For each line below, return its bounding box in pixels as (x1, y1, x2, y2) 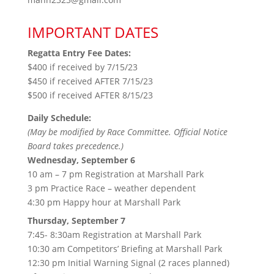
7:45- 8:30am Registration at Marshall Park (27, 228, 201, 240)
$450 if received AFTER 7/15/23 (27, 75, 153, 87)
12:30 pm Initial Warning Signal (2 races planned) (27, 256, 229, 268)
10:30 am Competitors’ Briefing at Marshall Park (27, 242, 222, 254)
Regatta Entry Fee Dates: (27, 46, 131, 59)
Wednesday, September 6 (27, 154, 135, 166)
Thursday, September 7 (27, 214, 125, 226)
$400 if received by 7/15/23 (27, 61, 138, 73)
